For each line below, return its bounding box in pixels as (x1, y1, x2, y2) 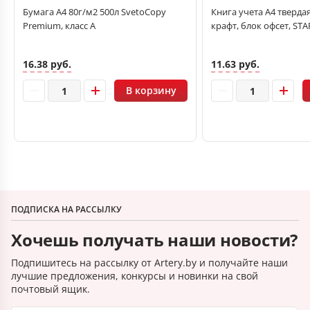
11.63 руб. (211, 57, 259, 71)
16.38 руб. (23, 57, 71, 71)
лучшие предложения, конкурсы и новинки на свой (11, 269, 258, 282)
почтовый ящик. (11, 282, 90, 295)
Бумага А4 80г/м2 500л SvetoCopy (23, 6, 166, 18)
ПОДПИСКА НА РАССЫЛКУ (11, 203, 122, 215)
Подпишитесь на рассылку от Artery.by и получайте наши (11, 256, 288, 269)
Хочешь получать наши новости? (11, 228, 298, 251)
